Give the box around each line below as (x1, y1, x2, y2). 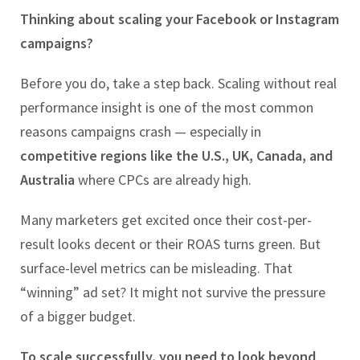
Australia (20, 170, 75, 190)
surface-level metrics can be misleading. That (20, 259, 292, 278)
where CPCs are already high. (75, 170, 252, 190)
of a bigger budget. (20, 307, 136, 326)
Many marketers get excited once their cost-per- (20, 211, 312, 230)
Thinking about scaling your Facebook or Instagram (20, 10, 339, 29)
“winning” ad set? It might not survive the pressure (20, 283, 325, 302)
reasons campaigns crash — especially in (20, 122, 261, 141)
